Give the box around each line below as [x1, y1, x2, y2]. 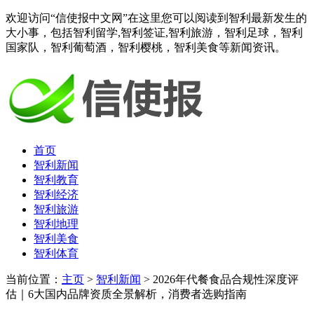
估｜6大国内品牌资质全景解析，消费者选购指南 [6, 288, 247, 300]
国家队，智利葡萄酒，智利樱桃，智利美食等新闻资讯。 [6, 41, 286, 53]
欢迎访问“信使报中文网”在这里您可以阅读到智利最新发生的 [6, 12, 307, 24]
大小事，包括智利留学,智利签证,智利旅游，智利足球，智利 [6, 27, 303, 39]
